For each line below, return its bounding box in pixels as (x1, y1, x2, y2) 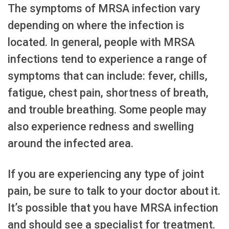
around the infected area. (8, 136, 133, 150)
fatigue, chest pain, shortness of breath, (8, 86, 209, 99)
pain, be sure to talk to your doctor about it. (8, 185, 220, 198)
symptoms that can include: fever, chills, (8, 69, 208, 82)
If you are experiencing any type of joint (8, 168, 204, 181)
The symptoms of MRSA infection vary (8, 2, 200, 15)
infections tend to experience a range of (8, 52, 207, 65)
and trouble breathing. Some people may (8, 103, 207, 116)
